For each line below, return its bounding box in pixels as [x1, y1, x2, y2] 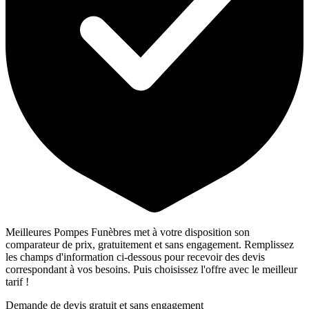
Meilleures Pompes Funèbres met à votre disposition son [6, 226, 250, 239]
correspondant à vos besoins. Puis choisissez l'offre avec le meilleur [6, 263, 297, 276]
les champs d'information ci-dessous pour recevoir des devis [6, 251, 265, 263]
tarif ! [6, 276, 29, 288]
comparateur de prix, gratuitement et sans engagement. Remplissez [6, 239, 294, 251]
